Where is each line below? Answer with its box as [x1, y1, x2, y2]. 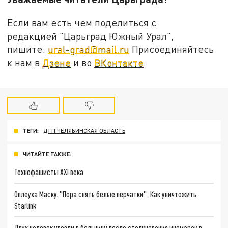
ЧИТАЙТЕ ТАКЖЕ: [23, 151, 71, 158]
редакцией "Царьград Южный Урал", [7, 30, 174, 42]
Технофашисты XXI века [14, 167, 84, 177]
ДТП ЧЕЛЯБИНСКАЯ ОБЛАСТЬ [43, 127, 126, 134]
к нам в [7, 56, 43, 68]
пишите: [7, 43, 48, 55]
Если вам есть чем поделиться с [7, 16, 157, 28]
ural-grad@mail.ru [48, 43, 130, 55]
